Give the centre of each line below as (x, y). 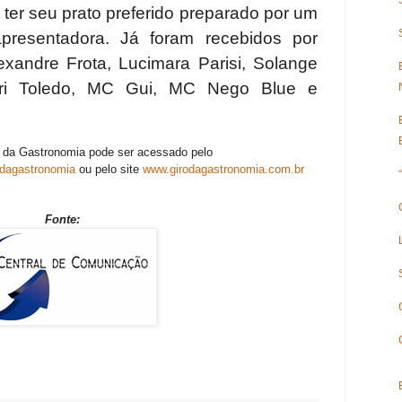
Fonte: (62, 220)
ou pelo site (109, 170)
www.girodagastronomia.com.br (223, 170)
